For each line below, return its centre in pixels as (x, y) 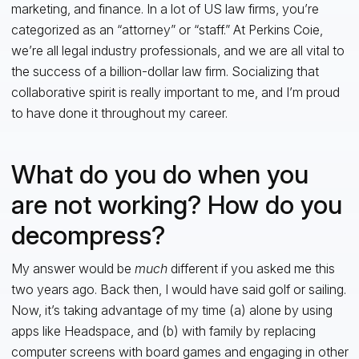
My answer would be (73, 268)
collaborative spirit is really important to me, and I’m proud (175, 92)
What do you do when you (159, 174)
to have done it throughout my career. (119, 113)
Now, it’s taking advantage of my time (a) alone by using (171, 310)
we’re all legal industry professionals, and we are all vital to (177, 50)
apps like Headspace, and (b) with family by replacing (163, 331)
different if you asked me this (251, 268)
